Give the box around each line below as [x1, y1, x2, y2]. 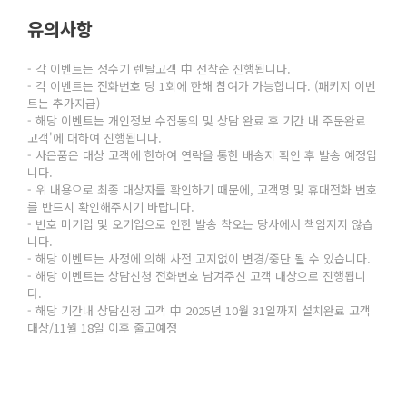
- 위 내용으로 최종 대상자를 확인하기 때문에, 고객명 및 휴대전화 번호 [27, 181, 377, 198]
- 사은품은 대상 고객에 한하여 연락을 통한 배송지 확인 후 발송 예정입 [27, 146, 377, 164]
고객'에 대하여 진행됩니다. [27, 129, 162, 146]
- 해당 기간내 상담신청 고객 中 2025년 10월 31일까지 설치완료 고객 [27, 302, 371, 319]
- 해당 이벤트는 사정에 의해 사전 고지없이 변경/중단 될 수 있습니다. [27, 250, 371, 267]
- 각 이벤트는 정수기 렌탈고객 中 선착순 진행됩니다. [27, 60, 291, 77]
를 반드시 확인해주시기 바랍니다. [27, 198, 194, 215]
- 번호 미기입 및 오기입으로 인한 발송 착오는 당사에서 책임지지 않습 [27, 215, 373, 233]
